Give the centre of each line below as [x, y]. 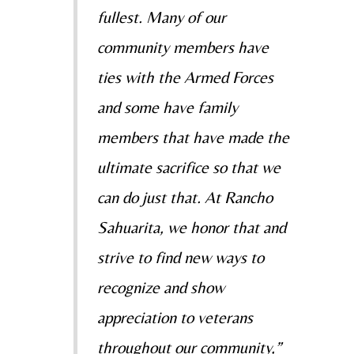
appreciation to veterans [175, 318]
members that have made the [193, 138]
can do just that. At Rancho [185, 198]
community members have [183, 48]
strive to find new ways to [180, 258]
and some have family [167, 108]
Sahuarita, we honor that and [191, 228]
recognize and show [160, 288]
